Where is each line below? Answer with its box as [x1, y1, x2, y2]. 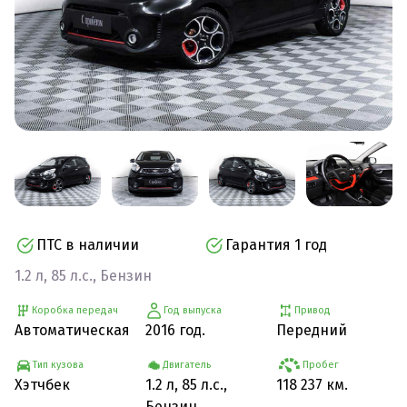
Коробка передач [32, 303, 119, 316]
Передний [276, 321, 347, 339]
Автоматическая [15, 321, 130, 339]
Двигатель [163, 358, 212, 371]
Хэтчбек [15, 375, 70, 393]
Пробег [303, 358, 339, 371]
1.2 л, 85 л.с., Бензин [15, 266, 152, 284]
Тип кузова [33, 358, 84, 371]
